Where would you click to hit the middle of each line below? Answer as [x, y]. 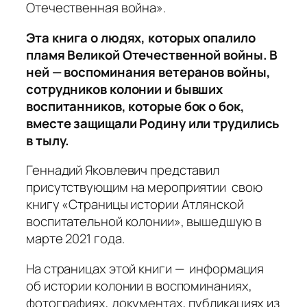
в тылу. [48, 140]
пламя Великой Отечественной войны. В [152, 54]
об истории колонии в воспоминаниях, [139, 285]
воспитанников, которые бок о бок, [135, 106]
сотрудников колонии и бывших [125, 89]
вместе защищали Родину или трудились [153, 123]
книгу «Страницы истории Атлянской [135, 205]
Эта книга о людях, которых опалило [141, 37]
